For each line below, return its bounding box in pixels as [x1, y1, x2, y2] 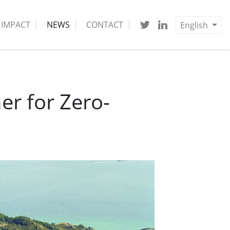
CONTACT [86, 19, 124, 30]
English [180, 20, 210, 31]
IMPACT [1, 19, 31, 30]
